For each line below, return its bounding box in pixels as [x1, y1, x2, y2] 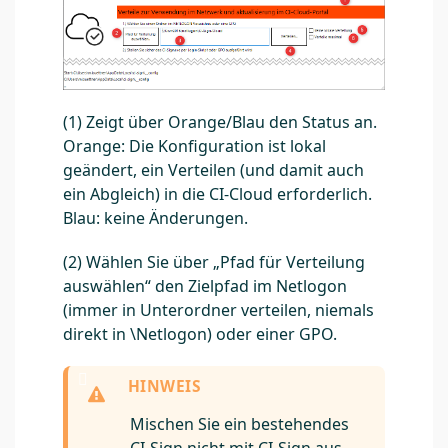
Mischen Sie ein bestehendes [130, 412, 349, 435]
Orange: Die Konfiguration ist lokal [63, 134, 326, 157]
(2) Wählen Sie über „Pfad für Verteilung [63, 250, 365, 273]
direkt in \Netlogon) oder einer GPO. [63, 322, 337, 345]
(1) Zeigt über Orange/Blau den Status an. [63, 110, 377, 133]
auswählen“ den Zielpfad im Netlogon [63, 274, 347, 297]
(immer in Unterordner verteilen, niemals [63, 298, 374, 321]
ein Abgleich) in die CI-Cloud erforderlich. [63, 182, 372, 205]
